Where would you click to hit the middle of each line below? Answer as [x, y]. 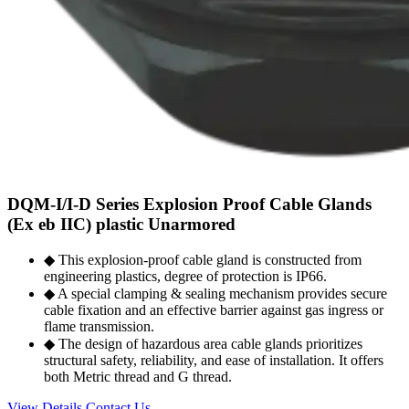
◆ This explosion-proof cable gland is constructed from [203, 260]
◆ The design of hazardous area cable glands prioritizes [203, 344]
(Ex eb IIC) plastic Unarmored [121, 224]
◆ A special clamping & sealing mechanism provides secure [215, 294]
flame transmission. [99, 327]
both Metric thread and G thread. [138, 377]
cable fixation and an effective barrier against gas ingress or [214, 310]
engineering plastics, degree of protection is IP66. [185, 277]
